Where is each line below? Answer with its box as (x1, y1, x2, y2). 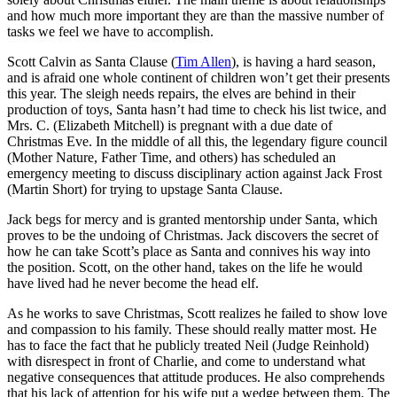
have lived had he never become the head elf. (7, 275, 259, 291)
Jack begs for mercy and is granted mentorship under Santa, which (7, 211, 378, 227)
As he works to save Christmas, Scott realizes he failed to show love (7, 305, 387, 321)
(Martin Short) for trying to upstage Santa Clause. (7, 181, 283, 197)
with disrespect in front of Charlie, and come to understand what (7, 353, 365, 369)
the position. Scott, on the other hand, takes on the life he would (7, 259, 362, 275)
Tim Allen (175, 53, 231, 69)
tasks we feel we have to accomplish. (7, 23, 214, 39)
